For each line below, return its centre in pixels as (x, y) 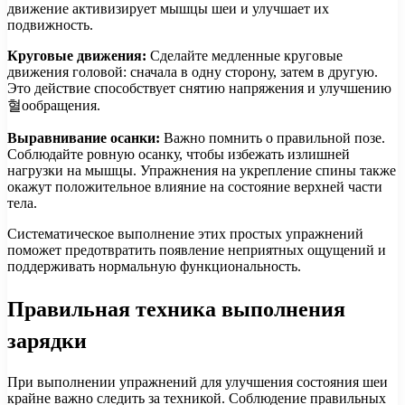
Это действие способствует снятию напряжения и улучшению (199, 89)
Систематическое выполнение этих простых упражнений (185, 234)
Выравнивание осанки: (84, 138)
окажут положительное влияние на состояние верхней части (195, 187)
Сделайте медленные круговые (245, 56)
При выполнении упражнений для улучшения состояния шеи (198, 382)
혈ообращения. (54, 106)
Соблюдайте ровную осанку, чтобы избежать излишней (179, 155)
